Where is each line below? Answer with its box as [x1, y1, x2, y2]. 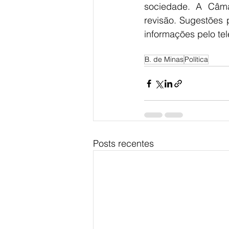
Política [185, 55, 208, 64]
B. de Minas [145, 55, 184, 64]
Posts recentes [93, 138, 154, 149]
